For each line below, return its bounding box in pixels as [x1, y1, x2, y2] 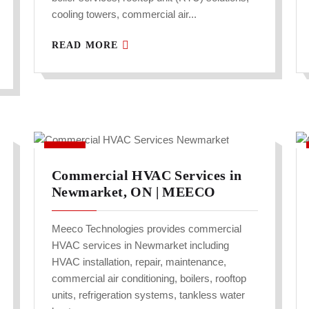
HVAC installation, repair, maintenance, [52, 256, 226, 268]
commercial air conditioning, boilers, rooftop [52, 272, 246, 285]
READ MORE [52, 40, 122, 51]
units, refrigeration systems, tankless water [52, 289, 245, 301]
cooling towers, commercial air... [52, 8, 197, 21]
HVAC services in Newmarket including [52, 239, 229, 252]
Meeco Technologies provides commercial [52, 223, 241, 235]
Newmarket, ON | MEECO [52, 184, 216, 200]
